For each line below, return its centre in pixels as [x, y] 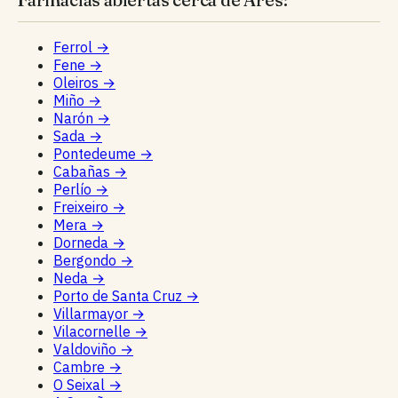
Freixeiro [83, 207]
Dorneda [83, 242]
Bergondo [87, 260]
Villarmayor [92, 313]
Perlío [74, 189]
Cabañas [84, 171]
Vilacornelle [94, 331]
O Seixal [81, 384]
